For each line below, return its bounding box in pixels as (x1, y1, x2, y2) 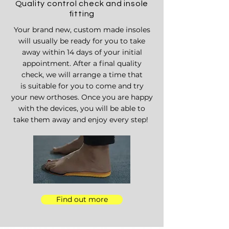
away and (52, 115, 86, 124)
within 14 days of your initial (42, 48, 142, 57)
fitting (68, 10, 95, 18)
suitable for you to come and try (28, 81, 144, 90)
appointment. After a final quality (22, 59, 142, 68)
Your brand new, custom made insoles (13, 25, 150, 34)
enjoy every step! (86, 115, 150, 124)
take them (13, 115, 52, 124)
